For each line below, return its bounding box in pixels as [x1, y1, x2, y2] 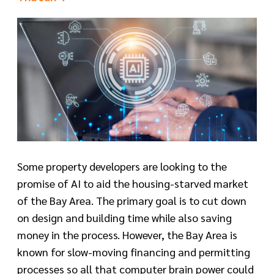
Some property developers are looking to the [17, 159, 227, 174]
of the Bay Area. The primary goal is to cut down [17, 193, 246, 208]
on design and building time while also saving [17, 210, 232, 225]
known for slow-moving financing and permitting [17, 245, 250, 259]
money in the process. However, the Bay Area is [17, 228, 237, 242]
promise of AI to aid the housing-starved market [17, 176, 248, 191]
